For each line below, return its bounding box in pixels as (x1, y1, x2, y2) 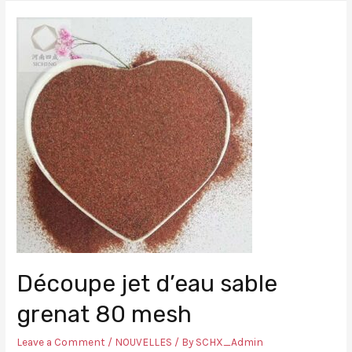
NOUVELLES (115, 335, 173, 349)
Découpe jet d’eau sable (16, 269, 278, 299)
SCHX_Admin (196, 335, 264, 349)
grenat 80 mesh (16, 300, 192, 329)
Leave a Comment (16, 335, 106, 349)
